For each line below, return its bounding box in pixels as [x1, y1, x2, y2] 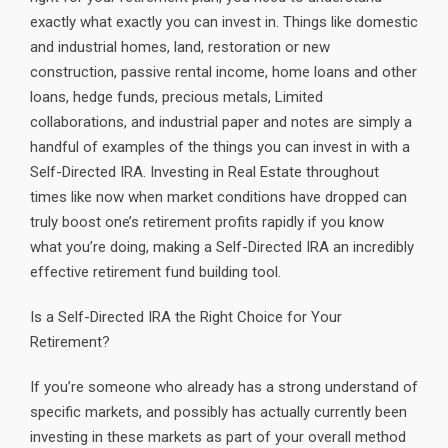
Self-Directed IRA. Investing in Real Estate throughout [30, 163, 379, 181]
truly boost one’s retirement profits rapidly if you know [30, 213, 384, 231]
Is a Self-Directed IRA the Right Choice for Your [30, 308, 342, 326]
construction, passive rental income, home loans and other [30, 63, 417, 81]
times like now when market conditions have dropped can [30, 188, 407, 206]
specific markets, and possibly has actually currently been [30, 403, 407, 421]
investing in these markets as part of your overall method [30, 428, 406, 446]
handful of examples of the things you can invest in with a [30, 138, 410, 156]
